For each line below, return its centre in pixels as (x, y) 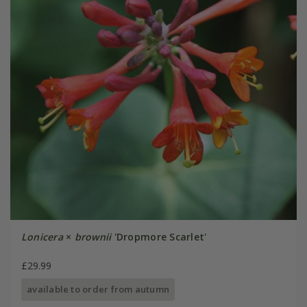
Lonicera (42, 237)
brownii (93, 237)
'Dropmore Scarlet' (159, 237)
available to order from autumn (98, 290)
